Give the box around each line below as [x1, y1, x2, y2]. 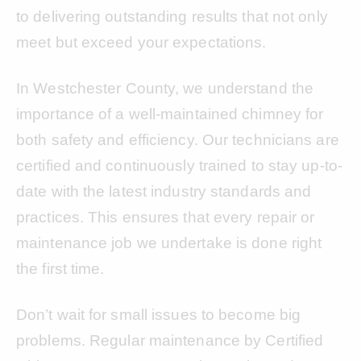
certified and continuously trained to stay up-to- [16, 156, 342, 174]
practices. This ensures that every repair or [16, 208, 315, 226]
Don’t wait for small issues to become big [16, 305, 301, 323]
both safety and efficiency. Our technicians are [16, 131, 339, 148]
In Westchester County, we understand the [16, 79, 314, 97]
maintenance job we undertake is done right [16, 234, 322, 251]
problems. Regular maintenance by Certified [16, 331, 324, 349]
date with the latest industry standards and [16, 182, 312, 200]
